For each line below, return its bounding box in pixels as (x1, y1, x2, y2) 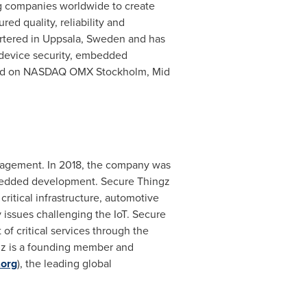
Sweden (86, 31, 125, 47)
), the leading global (16, 256, 112, 271)
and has (125, 31, 165, 47)
